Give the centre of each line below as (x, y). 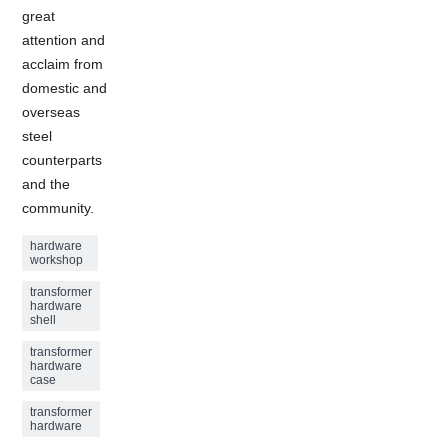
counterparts (62, 159)
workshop (57, 259)
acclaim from (63, 63)
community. (58, 207)
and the (46, 183)
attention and (64, 39)
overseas (51, 111)
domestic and (65, 87)
